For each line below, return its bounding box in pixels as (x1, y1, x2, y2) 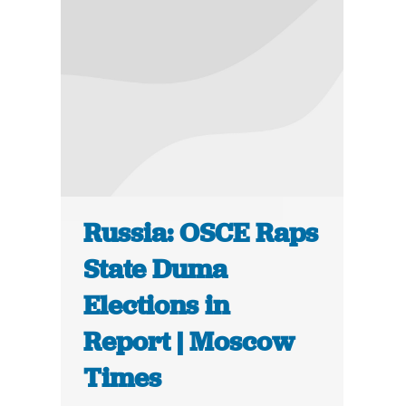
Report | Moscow (83, 324, 295, 360)
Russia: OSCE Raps (83, 216, 319, 251)
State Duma (83, 252, 228, 287)
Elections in (83, 288, 230, 324)
